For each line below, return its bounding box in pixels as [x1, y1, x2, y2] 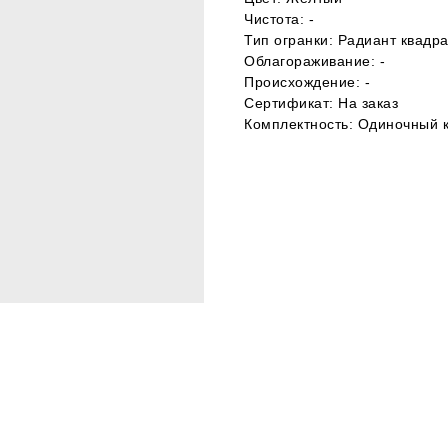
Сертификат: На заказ [244, 94, 398, 111]
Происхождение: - [244, 73, 370, 90]
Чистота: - [244, 10, 314, 27]
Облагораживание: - [244, 52, 385, 69]
